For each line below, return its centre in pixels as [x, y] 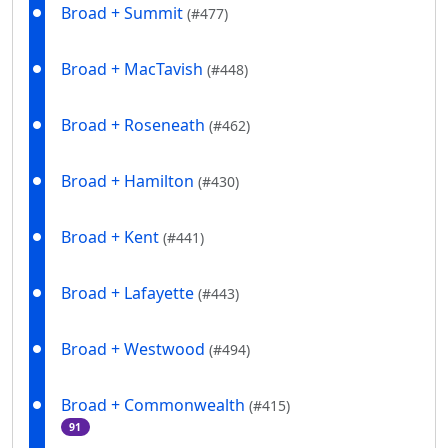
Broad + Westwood [135, 349]
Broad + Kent [112, 237]
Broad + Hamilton [129, 181]
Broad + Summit [124, 13]
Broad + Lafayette [129, 293]
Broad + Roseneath [135, 125]
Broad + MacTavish [134, 69]
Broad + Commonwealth [155, 405]
